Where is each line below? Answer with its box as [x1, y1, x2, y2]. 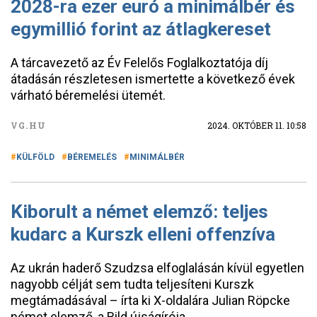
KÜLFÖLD [16, 152, 54, 162]
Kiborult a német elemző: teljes [11, 201, 268, 222]
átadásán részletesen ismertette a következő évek [11, 71, 295, 86]
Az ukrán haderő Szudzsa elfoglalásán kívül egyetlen [11, 260, 304, 275]
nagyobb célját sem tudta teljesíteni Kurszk [11, 277, 254, 292]
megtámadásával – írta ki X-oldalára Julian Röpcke [11, 293, 290, 308]
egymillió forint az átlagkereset [11, 18, 271, 40]
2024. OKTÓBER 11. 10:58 [207, 120, 306, 131]
